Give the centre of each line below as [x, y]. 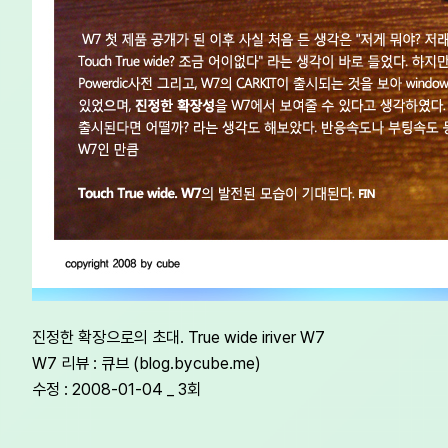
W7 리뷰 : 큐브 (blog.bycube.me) [146, 363]
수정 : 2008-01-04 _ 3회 [116, 389]
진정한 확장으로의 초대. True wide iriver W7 [178, 337]
